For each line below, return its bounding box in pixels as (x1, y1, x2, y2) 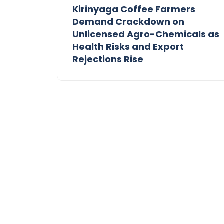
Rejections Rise (72, 53, 143, 66)
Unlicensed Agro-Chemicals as (72, 28, 219, 41)
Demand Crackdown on (72, 15, 184, 28)
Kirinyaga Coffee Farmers (72, 3, 195, 16)
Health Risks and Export (72, 40, 184, 53)
